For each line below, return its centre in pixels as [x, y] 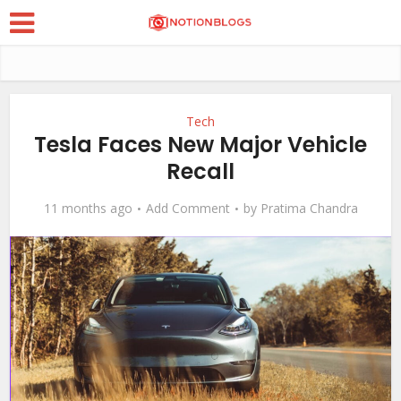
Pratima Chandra [309, 208]
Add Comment [188, 208]
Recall [200, 171]
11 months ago [88, 208]
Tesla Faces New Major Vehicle [200, 145]
